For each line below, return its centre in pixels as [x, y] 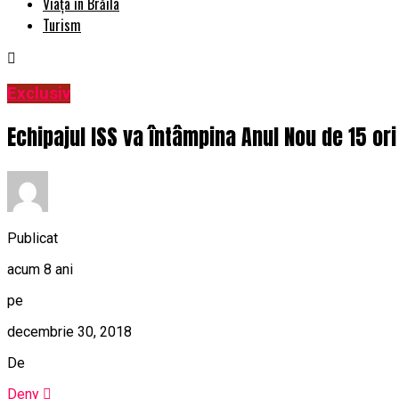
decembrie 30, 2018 [69, 331]
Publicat [33, 238]
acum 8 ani [40, 269]
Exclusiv [39, 94]
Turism [62, 25]
